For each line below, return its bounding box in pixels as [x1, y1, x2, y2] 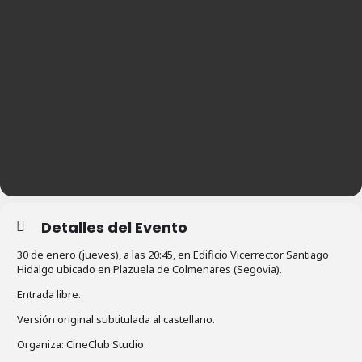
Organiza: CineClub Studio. [17, 336, 146, 351]
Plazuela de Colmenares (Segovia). [113, 261, 282, 276]
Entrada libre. [17, 286, 81, 301]
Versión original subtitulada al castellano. [17, 311, 215, 326]
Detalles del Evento [41, 217, 187, 238]
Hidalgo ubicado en [17, 261, 113, 276]
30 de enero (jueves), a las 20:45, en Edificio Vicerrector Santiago [17, 246, 329, 262]
